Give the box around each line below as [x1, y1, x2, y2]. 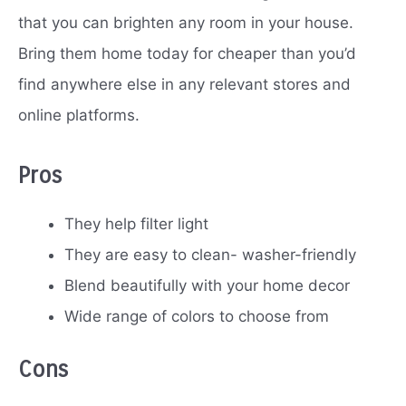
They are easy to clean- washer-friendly [64, 246, 356, 265]
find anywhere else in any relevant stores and [18, 75, 351, 94]
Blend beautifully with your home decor [64, 276, 350, 295]
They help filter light [64, 215, 208, 234]
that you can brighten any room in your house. [18, 14, 353, 33]
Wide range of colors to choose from [64, 307, 329, 326]
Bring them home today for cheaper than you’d [18, 44, 356, 63]
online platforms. [18, 106, 140, 125]
